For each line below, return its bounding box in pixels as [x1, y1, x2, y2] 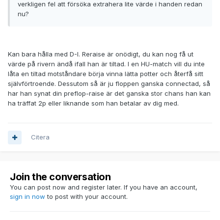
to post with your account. [45, 192, 128, 201]
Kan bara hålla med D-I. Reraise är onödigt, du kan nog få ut [8, 50, 193, 58]
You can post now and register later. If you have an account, [10, 183, 197, 192]
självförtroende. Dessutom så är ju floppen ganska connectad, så [8, 80, 210, 88]
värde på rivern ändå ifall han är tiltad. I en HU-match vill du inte [8, 60, 205, 68]
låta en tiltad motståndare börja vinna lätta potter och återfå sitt [8, 70, 203, 78]
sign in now [10, 192, 45, 201]
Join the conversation [10, 171, 111, 183]
